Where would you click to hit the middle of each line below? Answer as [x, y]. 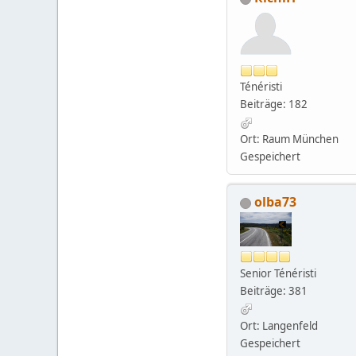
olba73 [275, 202]
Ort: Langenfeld [279, 325]
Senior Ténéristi [278, 273]
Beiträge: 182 [274, 104]
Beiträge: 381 [274, 290]
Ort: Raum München [289, 139]
